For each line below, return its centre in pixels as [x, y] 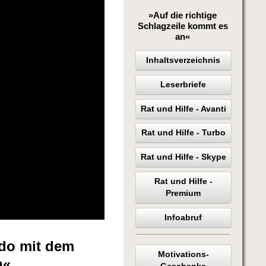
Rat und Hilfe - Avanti [183, 109]
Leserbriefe [183, 84]
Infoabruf [183, 217]
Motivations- [183, 254]
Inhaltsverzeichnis [183, 60]
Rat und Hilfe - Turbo [183, 133]
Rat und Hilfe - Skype [183, 157]
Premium [183, 193]
